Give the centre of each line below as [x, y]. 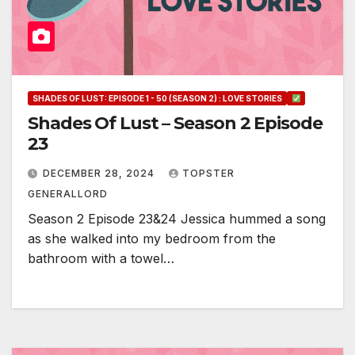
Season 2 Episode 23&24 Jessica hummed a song [177, 219]
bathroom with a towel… [101, 259]
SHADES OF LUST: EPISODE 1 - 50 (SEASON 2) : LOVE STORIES [157, 99]
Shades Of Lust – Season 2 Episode [175, 124]
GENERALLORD [68, 194]
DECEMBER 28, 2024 [100, 174]
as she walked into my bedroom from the [152, 239]
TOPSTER [208, 174]
